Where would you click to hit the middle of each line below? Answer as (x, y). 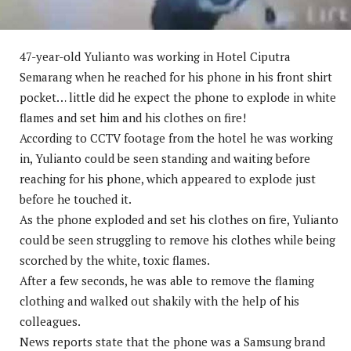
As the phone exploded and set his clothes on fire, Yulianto (179, 220)
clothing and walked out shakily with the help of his (159, 301)
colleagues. (50, 322)
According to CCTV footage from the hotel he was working (176, 138)
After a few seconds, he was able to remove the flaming (167, 281)
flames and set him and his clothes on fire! (133, 118)
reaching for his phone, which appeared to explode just (168, 179)
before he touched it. (76, 199)
